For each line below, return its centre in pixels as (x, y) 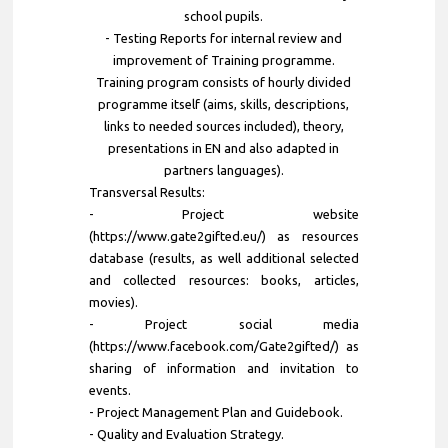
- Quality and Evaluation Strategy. (186, 433)
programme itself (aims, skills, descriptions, (224, 103)
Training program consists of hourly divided (224, 81)
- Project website (223, 213)
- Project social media (223, 323)
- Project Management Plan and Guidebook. (215, 411)
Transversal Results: (146, 191)
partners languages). (223, 169)
